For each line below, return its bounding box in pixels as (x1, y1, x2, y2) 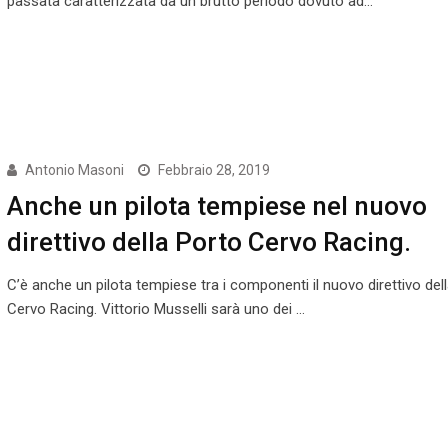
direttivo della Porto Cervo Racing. (6, 226, 411, 257)
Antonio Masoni (24, 161, 124, 178)
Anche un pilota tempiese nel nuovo (6, 190, 427, 221)
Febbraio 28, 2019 (157, 161, 270, 178)
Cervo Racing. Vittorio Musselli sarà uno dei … (6, 299, 305, 318)
